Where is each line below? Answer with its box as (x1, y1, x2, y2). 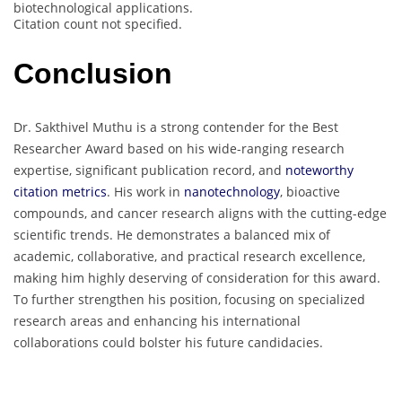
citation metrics (13, 182, 107, 200)
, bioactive (280, 182, 340, 200)
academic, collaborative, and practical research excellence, (13, 247, 365, 265)
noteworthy (285, 161, 354, 179)
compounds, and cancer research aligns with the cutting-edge (13, 204, 387, 222)
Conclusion (13, 57, 172, 91)
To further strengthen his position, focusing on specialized (13, 290, 365, 308)
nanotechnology (180, 182, 280, 200)
